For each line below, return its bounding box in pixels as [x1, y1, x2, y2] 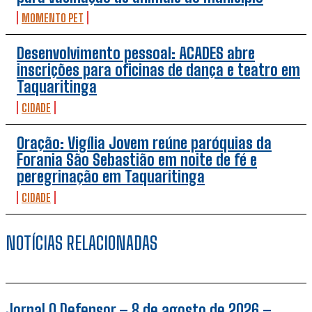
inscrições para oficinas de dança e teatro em [17, 61, 300, 80]
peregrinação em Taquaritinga [17, 167, 205, 187]
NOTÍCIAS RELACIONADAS [6, 232, 157, 255]
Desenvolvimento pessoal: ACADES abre [17, 44, 255, 63]
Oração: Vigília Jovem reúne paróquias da [17, 134, 272, 153]
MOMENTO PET [22, 11, 84, 25]
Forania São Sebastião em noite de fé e [17, 150, 257, 170]
